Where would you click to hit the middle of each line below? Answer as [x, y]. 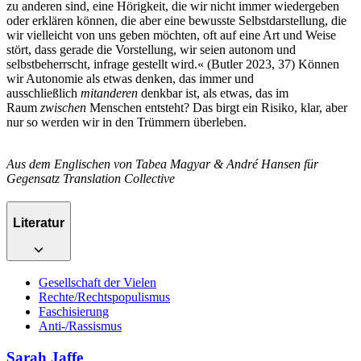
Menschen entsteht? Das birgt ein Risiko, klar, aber [217, 107]
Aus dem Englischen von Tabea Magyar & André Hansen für [162, 164]
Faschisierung [74, 312]
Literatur [39, 223]
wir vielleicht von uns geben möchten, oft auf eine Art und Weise [171, 35]
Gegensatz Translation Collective [91, 178]
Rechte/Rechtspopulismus [104, 297]
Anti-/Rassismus [80, 326]
